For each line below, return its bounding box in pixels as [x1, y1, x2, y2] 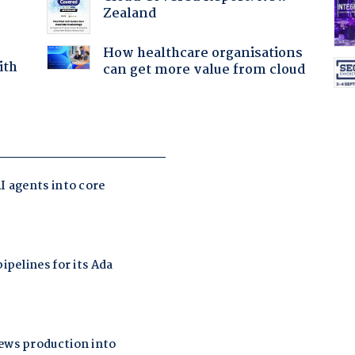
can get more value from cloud [102, 59, 306, 81]
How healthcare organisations [102, 42, 303, 64]
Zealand [102, 2, 157, 25]
